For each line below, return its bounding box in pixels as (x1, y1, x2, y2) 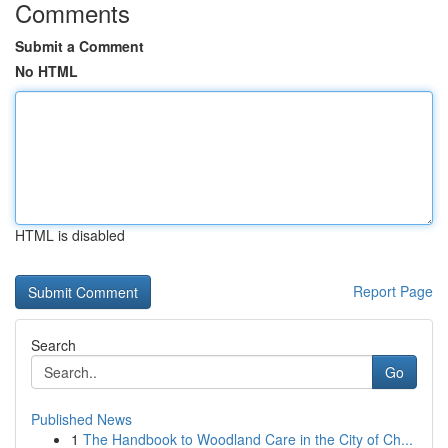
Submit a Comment (15, 36, 144, 56)
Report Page (353, 281, 433, 301)
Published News (31, 409, 132, 429)
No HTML (15, 61, 78, 81)
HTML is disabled (15, 225, 125, 245)
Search (31, 335, 76, 355)
